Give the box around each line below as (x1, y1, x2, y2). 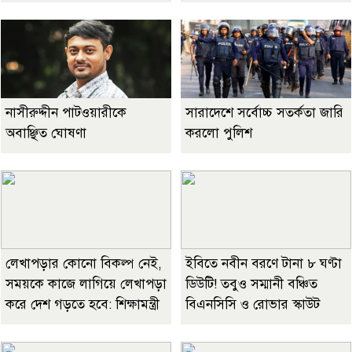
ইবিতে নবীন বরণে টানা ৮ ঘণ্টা (185, 255, 342, 273)
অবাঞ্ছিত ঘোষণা (5, 125, 86, 142)
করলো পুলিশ (185, 125, 252, 142)
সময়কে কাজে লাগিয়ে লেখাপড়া (5, 276, 167, 293)
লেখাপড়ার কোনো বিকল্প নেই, (5, 255, 162, 273)
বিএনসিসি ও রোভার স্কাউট (185, 296, 320, 313)
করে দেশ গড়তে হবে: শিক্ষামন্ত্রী (5, 296, 159, 313)
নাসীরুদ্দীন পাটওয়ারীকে (5, 104, 126, 122)
